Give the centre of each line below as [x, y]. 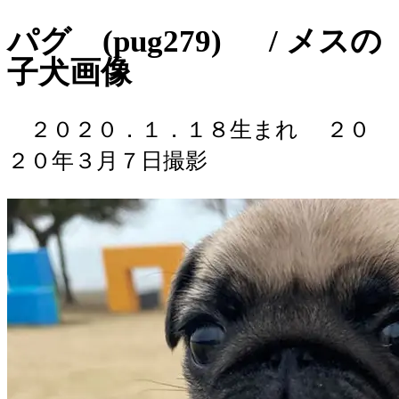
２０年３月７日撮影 [107, 161]
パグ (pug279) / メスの [195, 42]
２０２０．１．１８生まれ [153, 130]
